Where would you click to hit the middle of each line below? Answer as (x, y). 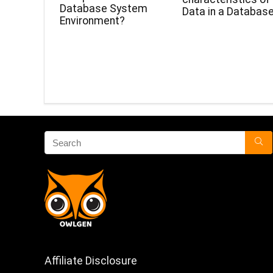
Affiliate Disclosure (90, 261)
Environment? (93, 20)
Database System (104, 8)
